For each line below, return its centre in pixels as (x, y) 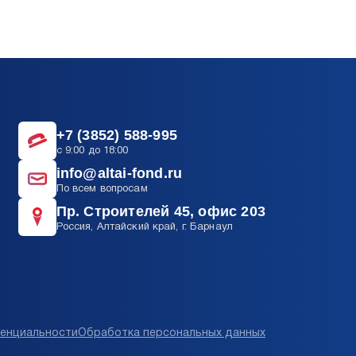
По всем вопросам (102, 190)
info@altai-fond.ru (119, 174)
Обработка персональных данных (172, 334)
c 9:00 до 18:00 (92, 151)
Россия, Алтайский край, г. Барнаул (145, 228)
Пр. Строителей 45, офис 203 (161, 212)
